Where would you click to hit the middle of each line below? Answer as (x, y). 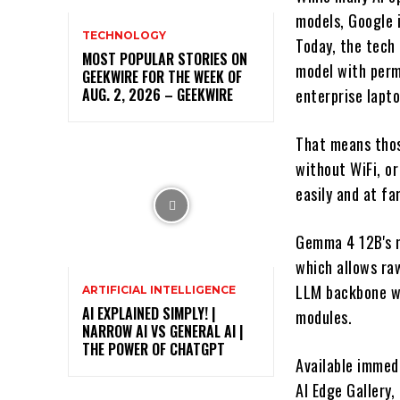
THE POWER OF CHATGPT (154, 350)
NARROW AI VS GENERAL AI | (162, 332)
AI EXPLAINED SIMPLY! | (149, 314)
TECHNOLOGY (124, 35)
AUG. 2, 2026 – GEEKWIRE (158, 94)
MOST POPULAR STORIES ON (165, 58)
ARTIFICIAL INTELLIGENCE (159, 290)
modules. (324, 317)
